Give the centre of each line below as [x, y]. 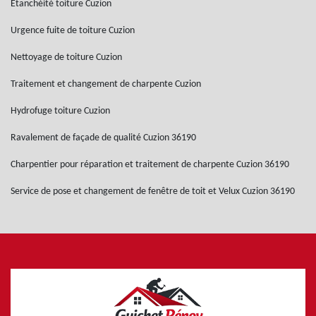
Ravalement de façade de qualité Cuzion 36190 [103, 138]
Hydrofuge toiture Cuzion [60, 111]
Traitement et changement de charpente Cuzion [106, 84]
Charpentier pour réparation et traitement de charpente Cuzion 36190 [150, 165]
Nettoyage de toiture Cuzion [66, 57]
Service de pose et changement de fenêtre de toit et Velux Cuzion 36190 [153, 192]
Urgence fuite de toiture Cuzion [73, 31]
